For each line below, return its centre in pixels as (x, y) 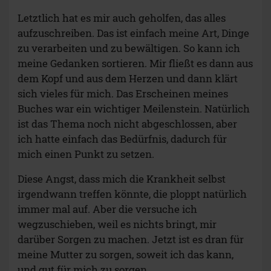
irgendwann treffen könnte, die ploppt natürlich (132, 194)
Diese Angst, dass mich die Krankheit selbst (122, 179)
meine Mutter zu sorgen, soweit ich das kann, (126, 255)
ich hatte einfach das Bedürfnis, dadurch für (122, 139)
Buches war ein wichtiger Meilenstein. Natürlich (134, 109)
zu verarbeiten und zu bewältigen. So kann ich (129, 48)
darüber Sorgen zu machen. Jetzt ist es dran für (131, 240)
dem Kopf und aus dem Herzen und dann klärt (128, 79)
